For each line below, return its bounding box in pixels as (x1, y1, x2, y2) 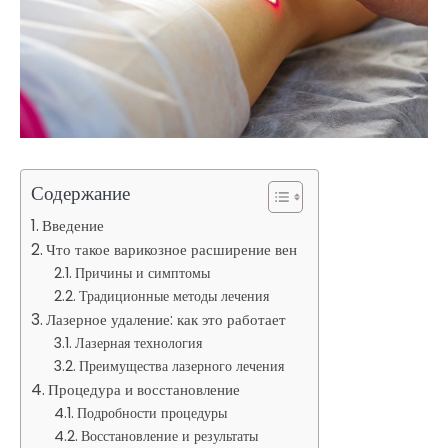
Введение (42, 214, 105, 236)
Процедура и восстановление (48, 378, 241, 400)
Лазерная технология (74, 332, 202, 353)
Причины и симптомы (74, 262, 210, 283)
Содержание (31, 179, 130, 207)
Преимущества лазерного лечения (78, 355, 284, 376)
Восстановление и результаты (80, 425, 258, 446)
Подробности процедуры (76, 402, 227, 423)
